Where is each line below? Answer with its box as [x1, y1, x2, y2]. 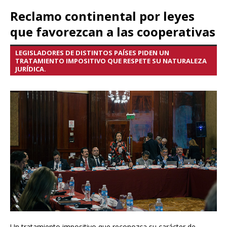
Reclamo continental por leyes [10, 8, 195, 25]
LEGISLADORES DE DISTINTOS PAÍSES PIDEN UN [15, 48, 169, 58]
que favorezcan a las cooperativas [10, 23, 215, 41]
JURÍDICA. [15, 64, 46, 74]
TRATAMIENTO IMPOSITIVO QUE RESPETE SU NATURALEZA [15, 56, 207, 66]
